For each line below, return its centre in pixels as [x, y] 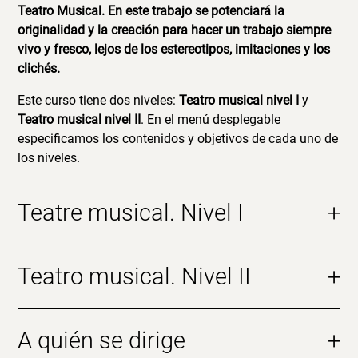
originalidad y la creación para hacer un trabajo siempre [175, 30]
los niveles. [49, 158]
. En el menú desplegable [211, 119]
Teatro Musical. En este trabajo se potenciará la [151, 11]
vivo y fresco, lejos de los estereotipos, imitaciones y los [174, 49]
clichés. [39, 68]
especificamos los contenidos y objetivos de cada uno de [178, 139]
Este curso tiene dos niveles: [99, 100]
